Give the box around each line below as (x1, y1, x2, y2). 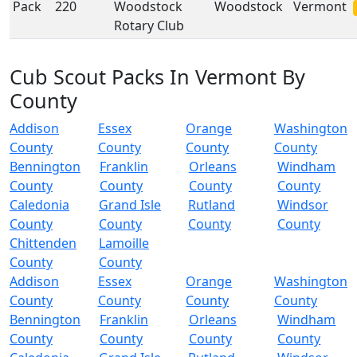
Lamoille (99, 234, 149, 252)
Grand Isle (99, 196, 161, 214)
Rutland (188, 196, 235, 214)
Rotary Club (114, 17, 184, 34)
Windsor (277, 196, 328, 214)
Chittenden (10, 234, 76, 252)
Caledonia (10, 196, 69, 214)
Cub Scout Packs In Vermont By (10, 63, 305, 90)
